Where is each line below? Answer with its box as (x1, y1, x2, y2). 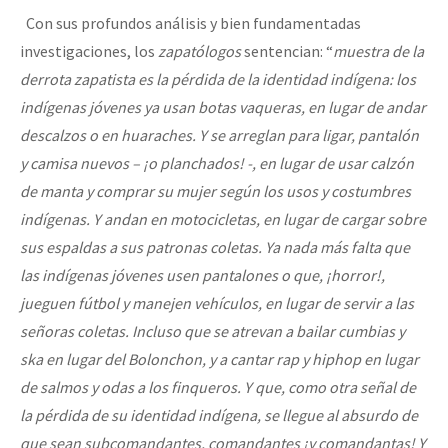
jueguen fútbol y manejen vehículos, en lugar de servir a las (20, 292, 414, 313)
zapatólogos (158, 40, 241, 61)
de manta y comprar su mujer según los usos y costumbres (20, 180, 411, 201)
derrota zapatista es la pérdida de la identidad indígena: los (20, 68, 416, 89)
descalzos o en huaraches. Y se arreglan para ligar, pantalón (20, 124, 419, 145)
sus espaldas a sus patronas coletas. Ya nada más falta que (20, 236, 410, 257)
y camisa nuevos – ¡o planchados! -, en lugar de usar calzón (20, 152, 414, 173)
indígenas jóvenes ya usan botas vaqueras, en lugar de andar (20, 96, 426, 117)
